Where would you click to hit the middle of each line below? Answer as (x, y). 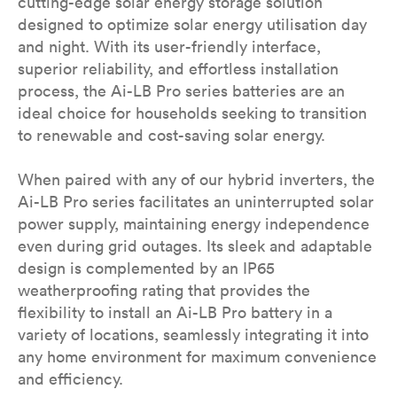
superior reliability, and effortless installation (178, 69)
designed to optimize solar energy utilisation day (192, 24)
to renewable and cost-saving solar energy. (171, 135)
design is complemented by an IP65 (146, 268)
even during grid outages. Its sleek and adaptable (195, 246)
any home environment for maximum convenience (197, 357)
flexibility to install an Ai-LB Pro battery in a (175, 312)
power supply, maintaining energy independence (194, 224)
